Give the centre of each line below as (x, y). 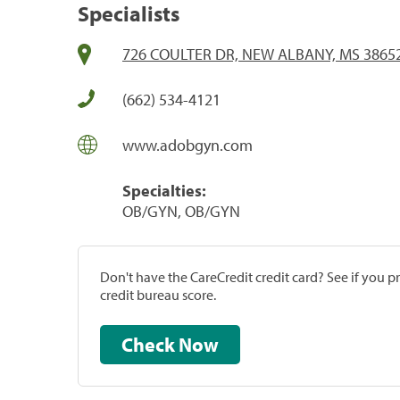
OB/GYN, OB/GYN (181, 211)
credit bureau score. (158, 294)
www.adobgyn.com (187, 145)
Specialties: (164, 190)
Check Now (199, 344)
